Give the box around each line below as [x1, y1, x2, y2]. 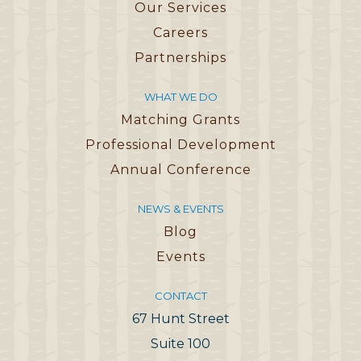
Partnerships [135, 49, 226, 65]
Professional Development [85, 136, 276, 152]
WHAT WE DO [143, 89, 218, 103]
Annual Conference [110, 161, 251, 177]
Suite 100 [151, 335, 210, 351]
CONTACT [154, 288, 207, 302]
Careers [153, 24, 208, 40]
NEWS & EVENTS [137, 201, 224, 215]
